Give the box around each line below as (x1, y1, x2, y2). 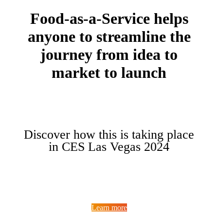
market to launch (52, 63, 166, 81)
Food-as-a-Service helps (30, 9, 188, 27)
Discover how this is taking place (24, 127, 194, 142)
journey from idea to (40, 45, 178, 63)
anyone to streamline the (27, 27, 191, 45)
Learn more (91, 203, 127, 212)
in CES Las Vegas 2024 (49, 139, 169, 154)
